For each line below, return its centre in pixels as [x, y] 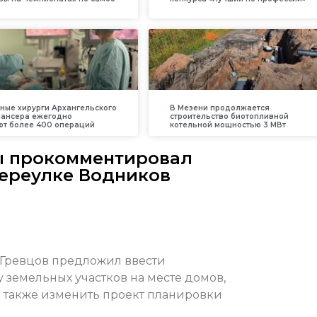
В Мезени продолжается [220, 108]
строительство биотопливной [230, 117]
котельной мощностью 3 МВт [228, 125]
